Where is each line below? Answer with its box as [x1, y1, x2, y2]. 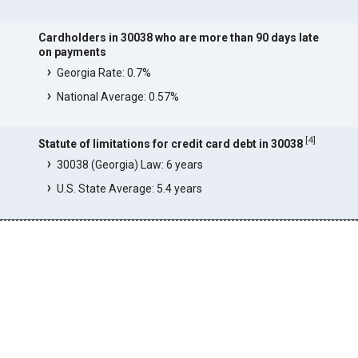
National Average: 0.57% [56, 90, 179, 104]
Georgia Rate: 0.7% [56, 66, 151, 80]
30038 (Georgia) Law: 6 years [56, 157, 203, 171]
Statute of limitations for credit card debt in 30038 [38, 137, 303, 150]
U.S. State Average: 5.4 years [56, 181, 202, 195]
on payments [38, 46, 106, 59]
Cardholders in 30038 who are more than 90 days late [38, 31, 319, 45]
